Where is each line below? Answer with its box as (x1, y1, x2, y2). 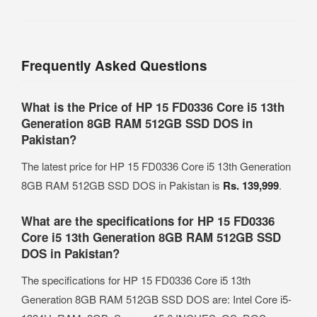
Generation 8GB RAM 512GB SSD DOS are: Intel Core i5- (21, 291, 292, 306)
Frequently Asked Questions (21, 55, 207, 75)
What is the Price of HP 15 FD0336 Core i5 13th (21, 98, 284, 115)
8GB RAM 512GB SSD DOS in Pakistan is (21, 177, 223, 192)
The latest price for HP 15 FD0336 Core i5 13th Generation (21, 158, 291, 173)
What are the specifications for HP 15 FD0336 (21, 212, 275, 229)
